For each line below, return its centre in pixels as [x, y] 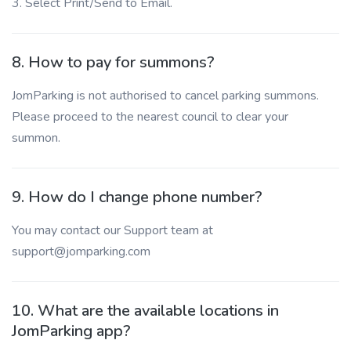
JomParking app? [71, 331]
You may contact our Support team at [112, 230]
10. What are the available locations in [145, 311]
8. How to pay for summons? [113, 62]
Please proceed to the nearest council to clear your [150, 117]
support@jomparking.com [81, 251]
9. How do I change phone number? [137, 197]
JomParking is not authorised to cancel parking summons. [165, 96]
